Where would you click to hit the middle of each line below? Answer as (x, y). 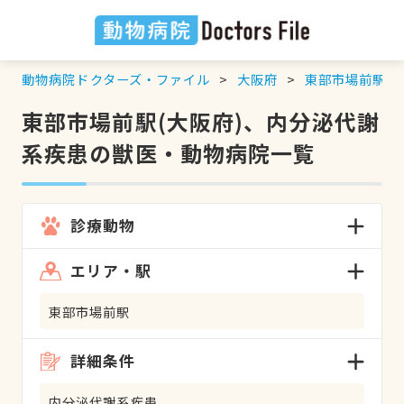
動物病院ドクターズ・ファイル (116, 78)
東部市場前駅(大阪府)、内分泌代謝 (200, 121)
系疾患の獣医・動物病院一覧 (169, 152)
